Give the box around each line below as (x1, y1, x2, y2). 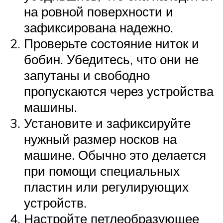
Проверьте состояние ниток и (24, 35, 199, 51)
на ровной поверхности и (24, 3, 173, 19)
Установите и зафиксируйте (24, 114, 191, 131)
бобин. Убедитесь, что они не (24, 51, 199, 67)
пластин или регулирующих (24, 178, 189, 195)
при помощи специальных (24, 162, 180, 179)
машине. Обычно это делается (24, 146, 206, 163)
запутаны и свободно (24, 67, 150, 83)
